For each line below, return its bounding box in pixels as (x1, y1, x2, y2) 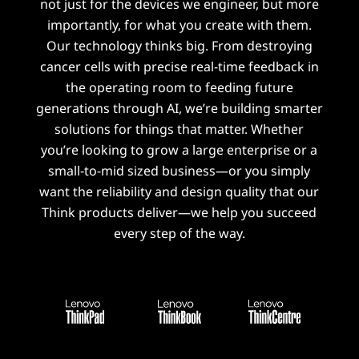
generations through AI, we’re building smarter (35, 99, 323, 117)
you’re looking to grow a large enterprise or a (41, 140, 318, 159)
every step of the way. (113, 224, 245, 242)
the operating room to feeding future (65, 78, 293, 96)
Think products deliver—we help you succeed (42, 203, 317, 221)
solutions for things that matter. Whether (54, 119, 305, 138)
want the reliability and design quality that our (39, 182, 320, 200)
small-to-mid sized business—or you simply (48, 161, 311, 179)
